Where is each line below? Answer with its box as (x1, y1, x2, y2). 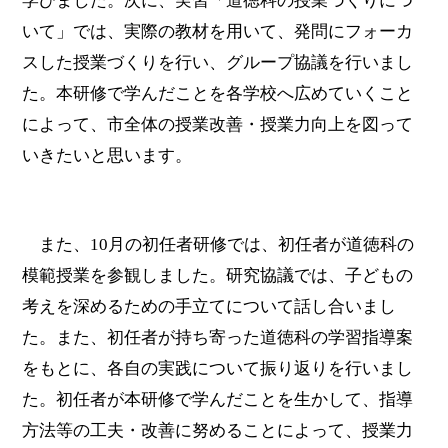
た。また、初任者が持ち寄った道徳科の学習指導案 (22, 328, 414, 348)
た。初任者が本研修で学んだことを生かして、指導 (22, 390, 414, 410)
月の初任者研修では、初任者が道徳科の (108, 235, 415, 255)
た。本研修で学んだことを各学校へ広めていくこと (22, 84, 414, 104)
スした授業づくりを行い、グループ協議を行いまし (22, 53, 414, 73)
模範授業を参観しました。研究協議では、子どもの (22, 266, 414, 286)
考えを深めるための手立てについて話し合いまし (22, 297, 397, 317)
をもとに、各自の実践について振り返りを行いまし (22, 359, 414, 379)
